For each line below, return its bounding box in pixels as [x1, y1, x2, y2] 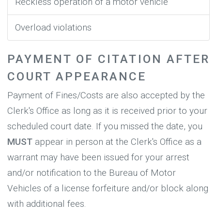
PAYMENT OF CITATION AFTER [7, 51, 210, 66]
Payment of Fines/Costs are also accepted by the [7, 90, 205, 101]
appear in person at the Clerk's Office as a [32, 136, 201, 147]
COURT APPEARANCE [7, 69, 147, 83]
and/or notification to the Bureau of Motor [7, 167, 176, 178]
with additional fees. [7, 198, 86, 209]
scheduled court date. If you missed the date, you [7, 121, 202, 132]
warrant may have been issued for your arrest [7, 152, 189, 163]
